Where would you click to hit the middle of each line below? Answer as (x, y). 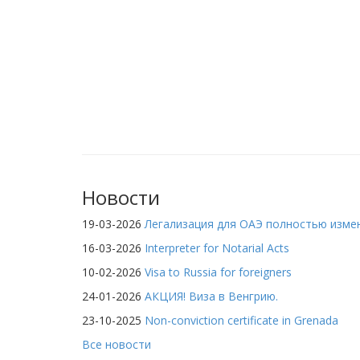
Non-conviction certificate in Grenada (241, 321)
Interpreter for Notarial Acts (217, 248)
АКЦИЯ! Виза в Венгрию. (211, 297)
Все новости (117, 345)
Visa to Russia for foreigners (218, 272)
